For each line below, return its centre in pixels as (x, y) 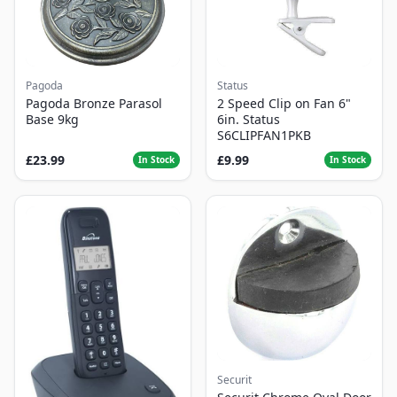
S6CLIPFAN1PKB (264, 135)
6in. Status (249, 119)
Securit (234, 380)
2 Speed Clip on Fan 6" (284, 103)
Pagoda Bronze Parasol (94, 103)
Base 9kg (52, 119)
